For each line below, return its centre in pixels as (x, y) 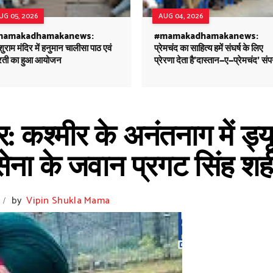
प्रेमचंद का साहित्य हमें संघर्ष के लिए (209, 48)
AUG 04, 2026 (181, 16)
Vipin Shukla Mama (68, 201)
